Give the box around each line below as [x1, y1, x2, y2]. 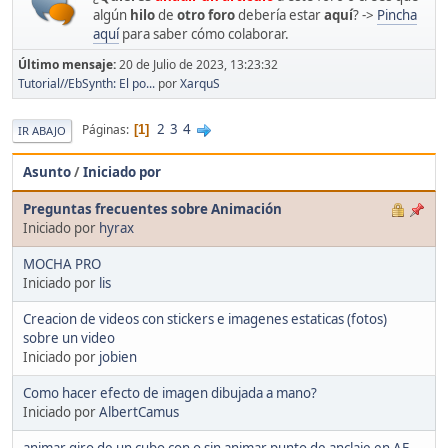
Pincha [377, 5, 417, 24]
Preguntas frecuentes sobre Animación [23, 199, 282, 218]
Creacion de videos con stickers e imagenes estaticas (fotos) [23, 309, 387, 328]
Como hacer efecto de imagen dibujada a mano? [23, 383, 317, 402]
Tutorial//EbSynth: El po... [18, 74, 155, 92]
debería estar [238, 5, 324, 24]
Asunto [23, 162, 71, 181]
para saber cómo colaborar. [119, 24, 289, 43]
